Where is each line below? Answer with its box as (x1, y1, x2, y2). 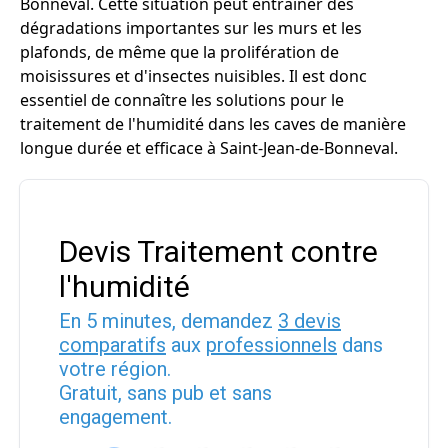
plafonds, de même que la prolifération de (20, 41, 339, 63)
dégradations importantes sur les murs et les (20, 17, 362, 39)
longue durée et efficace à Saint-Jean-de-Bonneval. (20, 137, 398, 159)
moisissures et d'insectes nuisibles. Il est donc (20, 65, 367, 87)
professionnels (206, 333, 337, 357)
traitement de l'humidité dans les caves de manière (20, 113, 406, 135)
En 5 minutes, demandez (59, 309, 278, 333)
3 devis (278, 309, 341, 333)
